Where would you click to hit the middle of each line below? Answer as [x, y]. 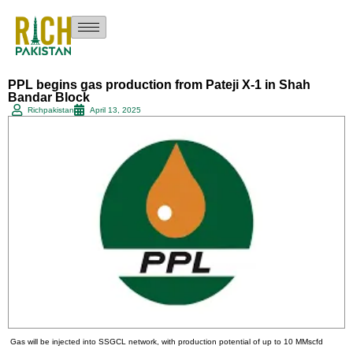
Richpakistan [51, 110]
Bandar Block [49, 98]
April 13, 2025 [115, 110]
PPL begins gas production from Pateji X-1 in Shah [159, 85]
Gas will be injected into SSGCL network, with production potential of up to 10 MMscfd [167, 342]
